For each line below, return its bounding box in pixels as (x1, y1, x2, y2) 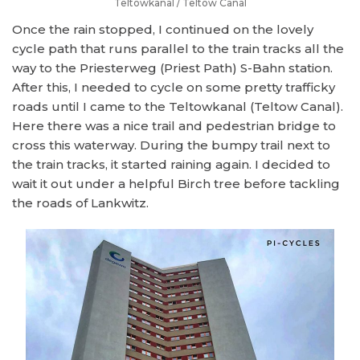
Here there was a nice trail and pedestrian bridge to (12, 118, 336, 134)
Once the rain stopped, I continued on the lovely (12, 22, 313, 38)
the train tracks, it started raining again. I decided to (12, 157, 330, 173)
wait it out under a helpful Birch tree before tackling (12, 176, 340, 192)
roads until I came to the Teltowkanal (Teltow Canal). (12, 99, 343, 115)
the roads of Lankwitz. (12, 195, 149, 211)
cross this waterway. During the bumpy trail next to (12, 137, 330, 153)
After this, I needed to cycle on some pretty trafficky (12, 80, 335, 96)
